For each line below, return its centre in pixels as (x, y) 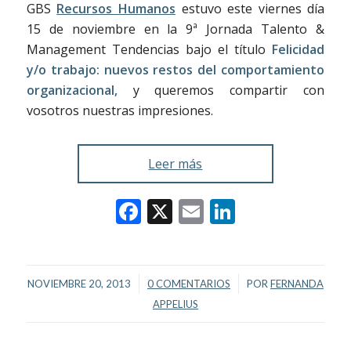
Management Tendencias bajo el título (149, 49)
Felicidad (299, 49)
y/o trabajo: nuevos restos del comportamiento (175, 69)
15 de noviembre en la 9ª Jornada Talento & (175, 29)
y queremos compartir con (229, 90)
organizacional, (80, 90)
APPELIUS (175, 304)
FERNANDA (297, 283)
